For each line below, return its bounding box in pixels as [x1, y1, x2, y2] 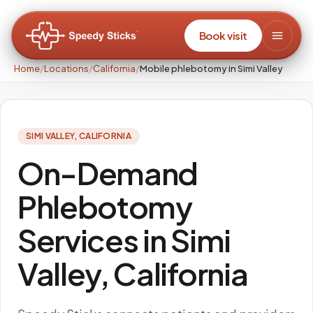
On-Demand [17, 153, 198, 192]
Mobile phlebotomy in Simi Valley [140, 63, 283, 74]
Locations [44, 63, 89, 74]
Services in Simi [17, 220, 231, 259]
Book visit [198, 29, 247, 42]
